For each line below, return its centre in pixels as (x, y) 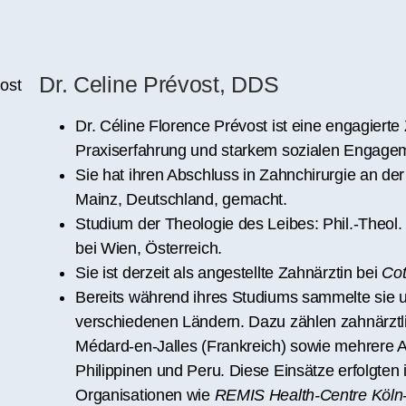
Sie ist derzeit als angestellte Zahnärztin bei (229, 272)
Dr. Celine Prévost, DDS (159, 84)
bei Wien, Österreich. (149, 248)
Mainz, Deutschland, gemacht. (181, 199)
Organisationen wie (145, 395)
